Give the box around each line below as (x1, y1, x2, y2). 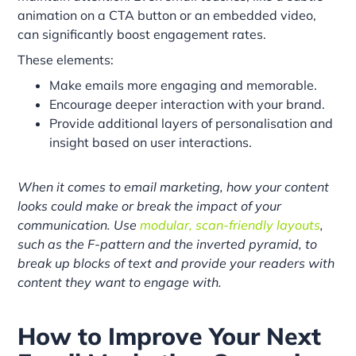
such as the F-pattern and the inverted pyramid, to (17, 235, 318, 252)
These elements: (17, 51, 114, 68)
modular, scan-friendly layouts (140, 216, 321, 233)
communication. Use (17, 216, 141, 233)
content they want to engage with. (17, 273, 222, 290)
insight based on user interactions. (49, 133, 253, 150)
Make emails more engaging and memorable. (49, 76, 318, 93)
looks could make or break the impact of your (17, 197, 282, 214)
